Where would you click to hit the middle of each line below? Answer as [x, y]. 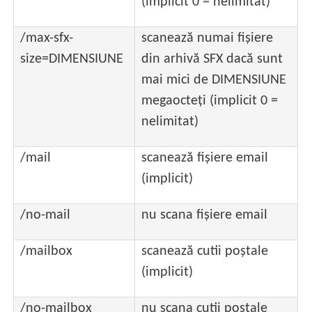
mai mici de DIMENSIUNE [214, 80]
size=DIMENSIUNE [72, 59]
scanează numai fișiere [208, 38]
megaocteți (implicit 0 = [210, 101]
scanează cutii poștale [205, 251]
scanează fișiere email [205, 158]
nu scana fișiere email [205, 215]
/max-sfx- [47, 38]
